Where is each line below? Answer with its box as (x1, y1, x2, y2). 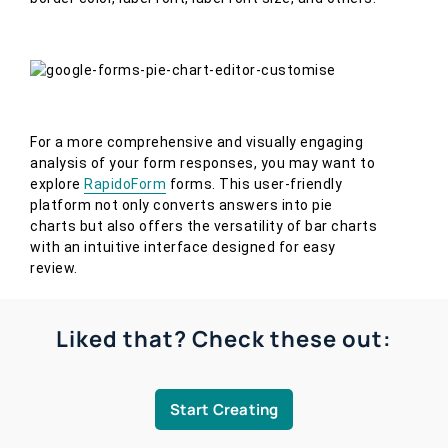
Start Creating (169, 398, 279, 420)
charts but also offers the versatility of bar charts (30, 218, 377, 235)
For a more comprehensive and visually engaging (30, 134, 363, 151)
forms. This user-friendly (166, 176, 342, 193)
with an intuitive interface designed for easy (30, 239, 336, 256)
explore (30, 176, 84, 193)
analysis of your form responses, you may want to (30, 155, 375, 172)
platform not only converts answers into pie (30, 197, 333, 214)
